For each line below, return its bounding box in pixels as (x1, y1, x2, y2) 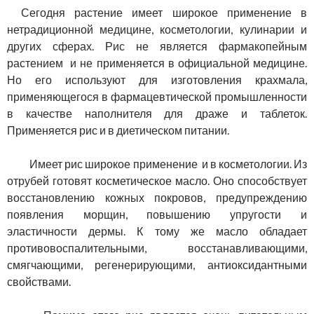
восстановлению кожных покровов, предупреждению (7, 191, 307, 205)
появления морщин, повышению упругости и (7, 207, 307, 221)
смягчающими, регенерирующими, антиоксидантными (7, 258, 307, 272)
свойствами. (7, 275, 71, 289)
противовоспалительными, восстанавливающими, (7, 241, 307, 255)
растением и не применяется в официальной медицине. (7, 56, 307, 70)
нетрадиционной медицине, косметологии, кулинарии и (7, 22, 307, 36)
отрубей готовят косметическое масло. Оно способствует (7, 174, 307, 188)
